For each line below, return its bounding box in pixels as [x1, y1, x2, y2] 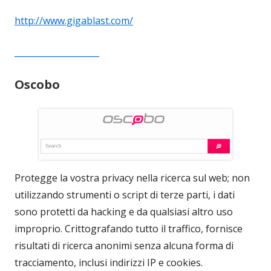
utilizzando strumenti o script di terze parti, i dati [15, 188, 235, 202]
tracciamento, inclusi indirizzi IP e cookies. [15, 256, 203, 270]
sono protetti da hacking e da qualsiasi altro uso [15, 205, 233, 219]
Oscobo [15, 76, 60, 93]
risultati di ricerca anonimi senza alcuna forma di [15, 239, 233, 253]
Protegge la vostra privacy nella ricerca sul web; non [15, 171, 250, 185]
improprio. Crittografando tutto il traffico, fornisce [15, 222, 243, 236]
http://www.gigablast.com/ [15, 14, 133, 28]
